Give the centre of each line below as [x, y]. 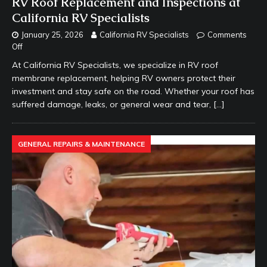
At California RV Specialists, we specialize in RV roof [115, 65]
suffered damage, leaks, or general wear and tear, [113, 104]
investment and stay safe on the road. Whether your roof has [133, 91]
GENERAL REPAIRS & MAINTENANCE [81, 144]
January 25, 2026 [52, 34]
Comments [227, 34]
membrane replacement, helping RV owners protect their [124, 78]
